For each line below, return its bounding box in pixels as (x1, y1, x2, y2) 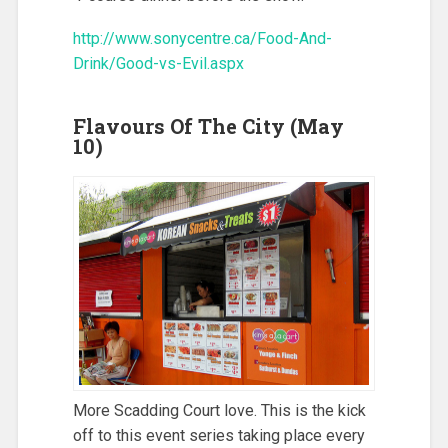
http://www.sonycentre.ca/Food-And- (72, 28, 332, 48)
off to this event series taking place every (72, 426, 365, 446)
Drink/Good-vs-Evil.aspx (72, 53, 244, 73)
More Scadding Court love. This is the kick (72, 401, 366, 421)
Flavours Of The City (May (72, 112, 344, 139)
